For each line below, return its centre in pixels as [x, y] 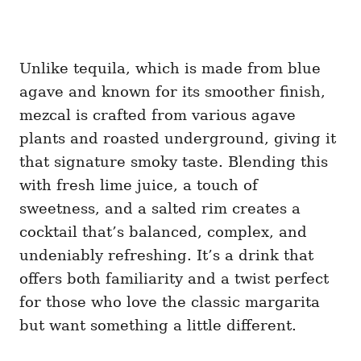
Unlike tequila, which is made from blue [170, 68]
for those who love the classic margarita [170, 301]
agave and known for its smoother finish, [172, 91]
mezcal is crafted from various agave [158, 114]
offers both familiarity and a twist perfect [174, 278]
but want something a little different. [158, 325]
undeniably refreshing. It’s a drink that [166, 255]
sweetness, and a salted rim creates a [160, 208]
